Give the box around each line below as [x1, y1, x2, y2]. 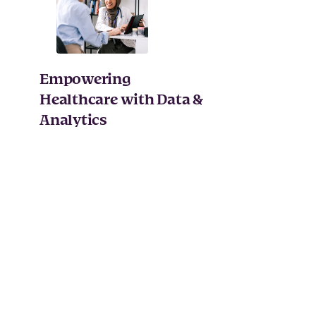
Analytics [39, 109, 107, 132]
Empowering [39, 68, 130, 91]
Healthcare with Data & [39, 88, 203, 111]
